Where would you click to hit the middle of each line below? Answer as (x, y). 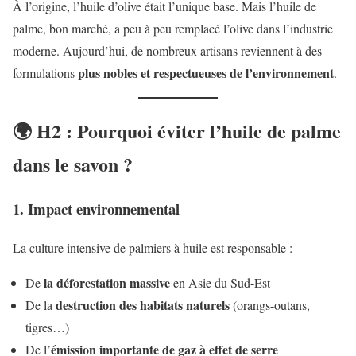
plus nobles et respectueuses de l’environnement (206, 72)
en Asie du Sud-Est (220, 283)
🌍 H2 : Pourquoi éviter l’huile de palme (177, 130)
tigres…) (47, 327)
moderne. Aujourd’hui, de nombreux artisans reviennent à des (167, 50)
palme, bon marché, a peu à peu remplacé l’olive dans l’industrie (173, 28)
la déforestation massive (107, 283)
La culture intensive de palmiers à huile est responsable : (153, 248)
